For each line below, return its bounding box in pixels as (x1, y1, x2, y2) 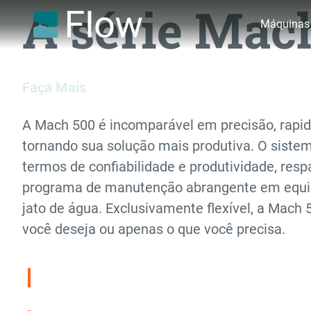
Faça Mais (22, 79, 86, 96)
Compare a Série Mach (42, 271, 156, 285)
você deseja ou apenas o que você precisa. (22, 221, 285, 237)
